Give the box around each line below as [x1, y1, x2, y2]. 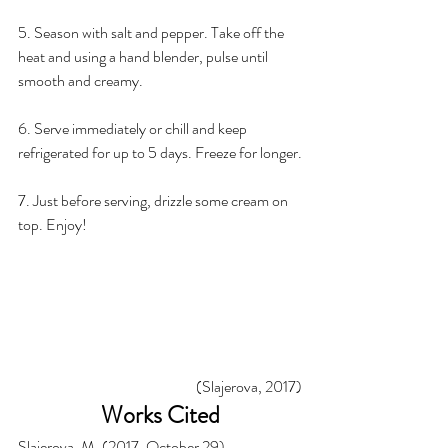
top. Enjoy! [18, 212, 90, 236]
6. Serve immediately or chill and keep [18, 116, 250, 140]
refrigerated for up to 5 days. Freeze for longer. [18, 140, 302, 164]
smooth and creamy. [18, 68, 143, 92]
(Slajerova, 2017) [196, 374, 302, 398]
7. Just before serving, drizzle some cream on [18, 188, 291, 212]
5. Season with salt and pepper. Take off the [18, 20, 287, 44]
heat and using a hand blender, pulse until [18, 44, 271, 68]
